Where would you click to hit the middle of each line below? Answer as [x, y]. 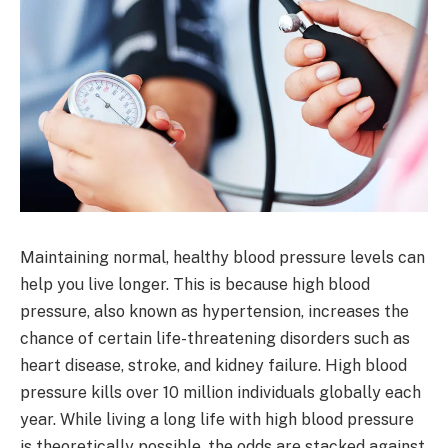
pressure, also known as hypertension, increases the [214, 311]
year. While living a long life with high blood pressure [217, 419]
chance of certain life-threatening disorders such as [215, 338]
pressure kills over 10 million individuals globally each [220, 392]
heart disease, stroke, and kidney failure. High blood [213, 365]
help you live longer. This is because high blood [195, 284]
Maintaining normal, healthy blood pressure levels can [222, 257]
